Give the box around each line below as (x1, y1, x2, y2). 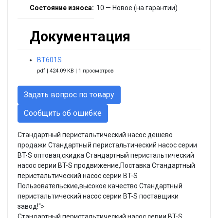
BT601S (37, 55, 62, 64)
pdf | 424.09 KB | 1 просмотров (37, 67, 113, 74)
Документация (30, 28, 130, 45)
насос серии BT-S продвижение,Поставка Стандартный (18, 161, 195, 169)
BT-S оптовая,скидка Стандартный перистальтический (18, 151, 194, 159)
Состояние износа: (30, 3, 94, 12)
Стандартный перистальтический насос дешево (18, 130, 173, 139)
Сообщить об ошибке (24, 108, 102, 118)
